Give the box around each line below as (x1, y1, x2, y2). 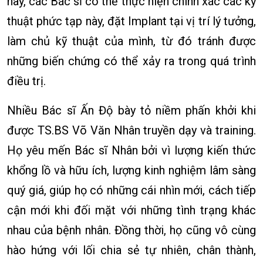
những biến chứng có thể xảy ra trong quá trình (7, 54, 256, 68)
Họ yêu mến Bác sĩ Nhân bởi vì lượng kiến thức (7, 143, 256, 157)
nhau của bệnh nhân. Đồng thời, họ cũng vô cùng (7, 223, 256, 237)
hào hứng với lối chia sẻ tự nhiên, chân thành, (7, 243, 256, 257)
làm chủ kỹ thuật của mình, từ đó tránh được (7, 34, 256, 48)
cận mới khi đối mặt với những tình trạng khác (7, 203, 256, 217)
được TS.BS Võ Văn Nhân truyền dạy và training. (7, 123, 256, 137)
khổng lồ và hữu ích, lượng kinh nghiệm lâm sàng (7, 163, 256, 177)
